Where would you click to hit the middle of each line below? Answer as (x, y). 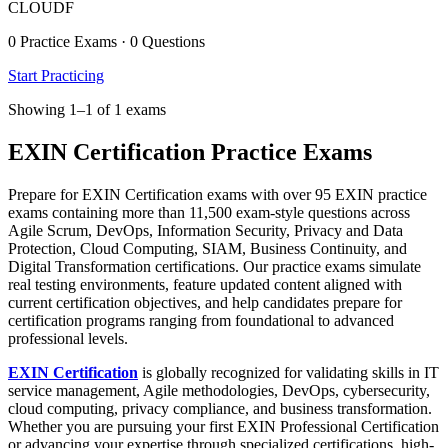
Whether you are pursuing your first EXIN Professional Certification (223, 426)
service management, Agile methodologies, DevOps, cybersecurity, (219, 390)
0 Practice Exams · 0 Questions (106, 42)
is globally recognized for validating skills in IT (288, 372)
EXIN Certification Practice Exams (190, 151)
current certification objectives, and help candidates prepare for (205, 302)
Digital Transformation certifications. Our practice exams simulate (214, 266)
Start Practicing (56, 76)
